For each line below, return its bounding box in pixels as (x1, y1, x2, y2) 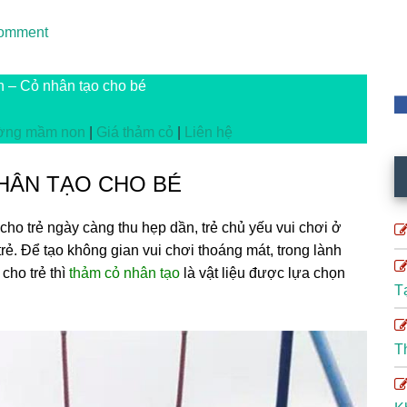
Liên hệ (184, 124, 233, 140)
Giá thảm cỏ (96, 124, 174, 140)
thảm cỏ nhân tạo (69, 265, 180, 281)
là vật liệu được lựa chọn (180, 265, 345, 281)
